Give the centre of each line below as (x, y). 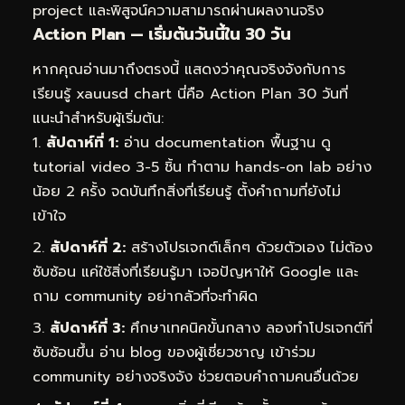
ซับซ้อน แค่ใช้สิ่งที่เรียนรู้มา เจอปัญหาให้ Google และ (195, 273)
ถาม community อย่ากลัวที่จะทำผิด (145, 297)
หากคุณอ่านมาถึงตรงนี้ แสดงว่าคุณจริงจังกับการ (189, 70)
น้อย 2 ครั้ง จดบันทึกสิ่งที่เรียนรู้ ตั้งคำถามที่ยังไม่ (187, 192)
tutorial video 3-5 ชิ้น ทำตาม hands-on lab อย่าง (202, 168)
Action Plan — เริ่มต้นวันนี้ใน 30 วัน (161, 34)
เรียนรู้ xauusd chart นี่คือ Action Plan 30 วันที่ (190, 94)
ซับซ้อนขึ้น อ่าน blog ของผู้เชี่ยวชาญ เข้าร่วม (174, 353)
